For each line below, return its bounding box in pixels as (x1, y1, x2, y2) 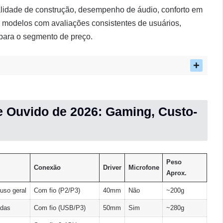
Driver (103, 164, 121, 171)
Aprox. (166, 169, 187, 177)
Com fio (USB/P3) (33, 204, 86, 212)
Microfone (128, 164, 159, 171)
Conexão (33, 164, 61, 171)
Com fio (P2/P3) (33, 187, 80, 194)
